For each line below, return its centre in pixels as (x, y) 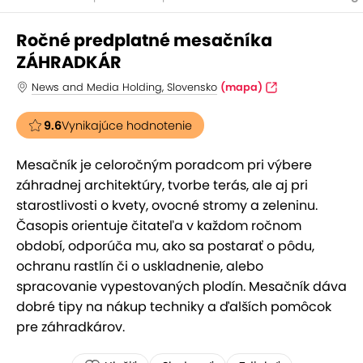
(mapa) (241, 87)
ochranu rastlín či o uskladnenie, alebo (140, 266)
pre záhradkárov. (70, 327)
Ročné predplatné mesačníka (144, 40)
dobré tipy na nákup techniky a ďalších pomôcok (174, 307)
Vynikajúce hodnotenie (127, 126)
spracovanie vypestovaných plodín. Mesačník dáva (181, 286)
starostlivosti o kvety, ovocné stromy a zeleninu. (167, 205)
